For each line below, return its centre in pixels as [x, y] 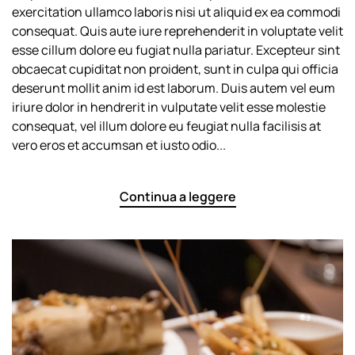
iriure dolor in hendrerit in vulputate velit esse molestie [169, 107]
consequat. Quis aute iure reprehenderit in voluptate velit [177, 31]
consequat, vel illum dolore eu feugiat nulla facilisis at [166, 126]
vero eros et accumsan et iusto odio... [119, 145]
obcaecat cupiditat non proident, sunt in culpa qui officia [175, 69]
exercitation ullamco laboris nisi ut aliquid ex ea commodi [176, 12]
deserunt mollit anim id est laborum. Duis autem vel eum [174, 88]
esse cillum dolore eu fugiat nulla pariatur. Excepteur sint [176, 50]
